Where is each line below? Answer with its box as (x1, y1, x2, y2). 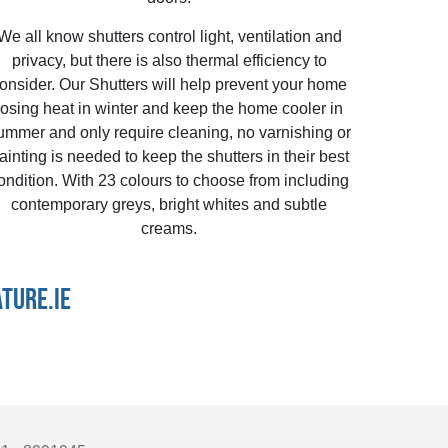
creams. (141, 219, 198, 237)
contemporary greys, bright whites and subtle (11, 195, 328, 213)
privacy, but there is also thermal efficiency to (11, 51, 327, 69)
